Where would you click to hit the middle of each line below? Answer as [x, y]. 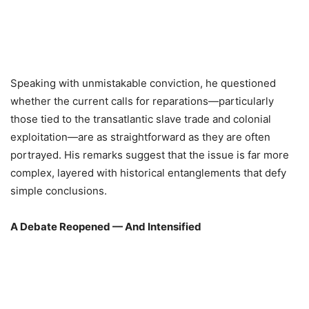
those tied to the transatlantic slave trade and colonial [141, 119]
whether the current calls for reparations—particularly [142, 101]
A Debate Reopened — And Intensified [106, 227]
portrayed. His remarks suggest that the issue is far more [150, 155]
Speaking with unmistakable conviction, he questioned [143, 83]
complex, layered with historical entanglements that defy [148, 173]
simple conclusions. [59, 191]
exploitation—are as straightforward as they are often [140, 137]
